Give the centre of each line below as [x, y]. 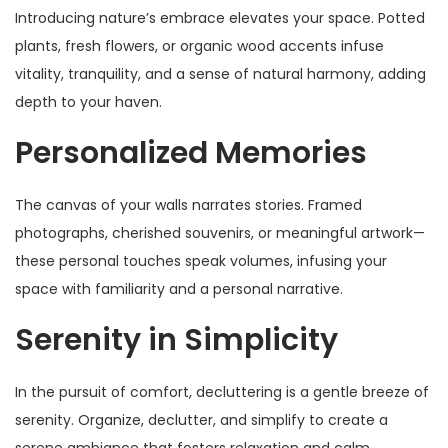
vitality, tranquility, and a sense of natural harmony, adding [220, 74]
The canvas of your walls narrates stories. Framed [188, 205]
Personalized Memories [191, 153]
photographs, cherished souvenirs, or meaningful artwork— [220, 233]
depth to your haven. [88, 102]
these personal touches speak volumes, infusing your [201, 261]
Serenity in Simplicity [176, 340]
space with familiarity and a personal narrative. [179, 289]
